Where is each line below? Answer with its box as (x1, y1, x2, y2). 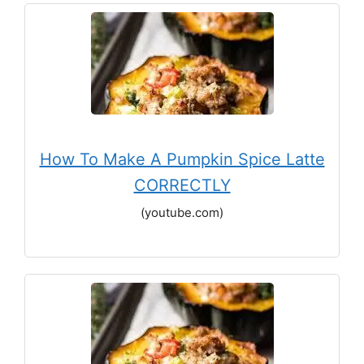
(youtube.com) (141, 205, 223, 220)
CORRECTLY (133, 175, 231, 195)
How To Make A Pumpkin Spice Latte (39, 149, 325, 169)
